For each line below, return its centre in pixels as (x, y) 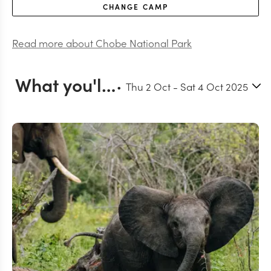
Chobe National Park (144, 43)
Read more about (54, 43)
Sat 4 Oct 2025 (214, 86)
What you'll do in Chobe (109, 84)
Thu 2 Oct (148, 86)
